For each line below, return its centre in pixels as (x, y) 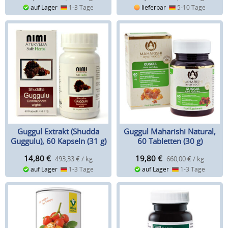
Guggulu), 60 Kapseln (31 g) (58, 141)
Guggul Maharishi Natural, (170, 131)
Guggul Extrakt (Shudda (58, 131)
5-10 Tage (191, 7)
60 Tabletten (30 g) (170, 141)
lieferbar (154, 7)
